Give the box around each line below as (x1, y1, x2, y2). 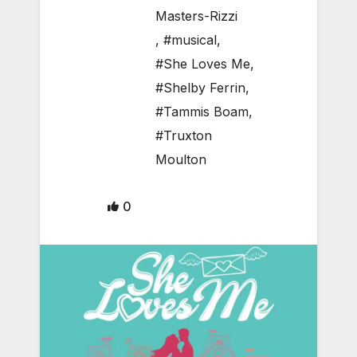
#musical (163, 32, 217, 49)
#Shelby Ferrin (155, 80, 245, 96)
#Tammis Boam (155, 104, 249, 120)
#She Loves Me (155, 56, 250, 73)
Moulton (155, 151, 206, 168)
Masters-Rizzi (155, 8, 237, 25)
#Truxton (155, 127, 212, 144)
